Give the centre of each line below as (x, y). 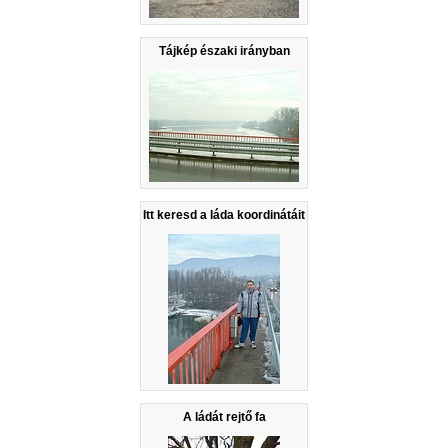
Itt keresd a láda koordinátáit (224, 214)
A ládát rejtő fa (224, 416)
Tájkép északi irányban (224, 50)
